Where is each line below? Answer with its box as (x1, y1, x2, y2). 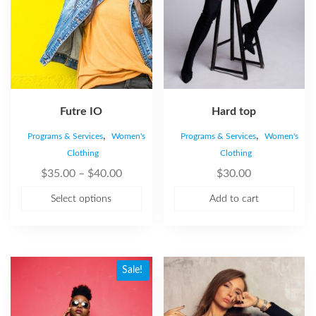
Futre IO (60, 105, 103, 117)
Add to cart (209, 193, 259, 204)
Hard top (212, 105, 257, 117)
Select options (51, 193, 112, 204)
